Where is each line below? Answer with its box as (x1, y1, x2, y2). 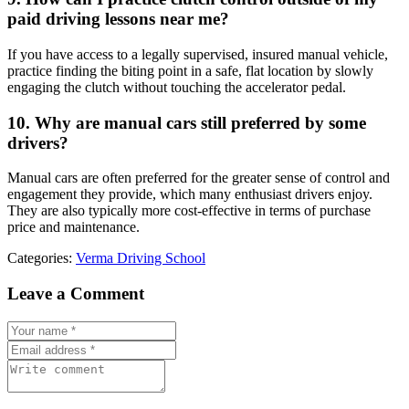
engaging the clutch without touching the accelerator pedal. (7, 79, 346, 95)
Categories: (7, 250, 76, 267)
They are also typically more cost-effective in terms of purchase (7, 203, 371, 219)
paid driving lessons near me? (7, 9, 229, 29)
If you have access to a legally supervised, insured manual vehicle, (7, 46, 388, 62)
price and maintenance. (7, 219, 140, 236)
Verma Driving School (76, 250, 205, 267)
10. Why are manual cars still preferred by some (7, 112, 366, 132)
